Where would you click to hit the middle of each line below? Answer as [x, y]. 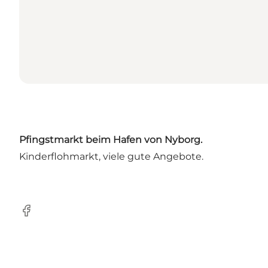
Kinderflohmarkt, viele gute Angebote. [111, 156]
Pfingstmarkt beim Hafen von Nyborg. [111, 139]
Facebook [42, 217]
